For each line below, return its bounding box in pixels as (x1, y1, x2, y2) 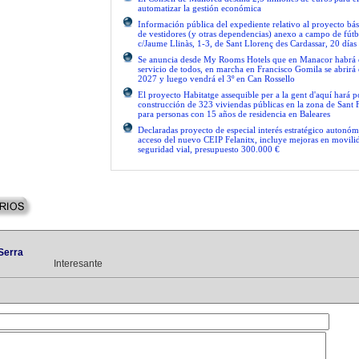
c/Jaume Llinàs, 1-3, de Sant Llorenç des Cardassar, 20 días (138, 38, 357, 48)
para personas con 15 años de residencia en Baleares (138, 109, 330, 119)
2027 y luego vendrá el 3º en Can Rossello (138, 74, 295, 83)
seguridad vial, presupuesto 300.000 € (138, 144, 280, 154)
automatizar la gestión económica (138, 3, 261, 13)
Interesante (54, 258, 103, 269)
